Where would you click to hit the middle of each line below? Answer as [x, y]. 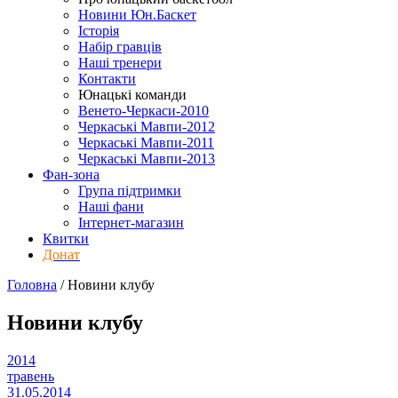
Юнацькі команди [132, 95]
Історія [99, 31]
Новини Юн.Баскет [137, 15]
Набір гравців [120, 47]
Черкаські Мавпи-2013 [147, 159]
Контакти [107, 79]
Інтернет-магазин [131, 223]
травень [31, 376]
